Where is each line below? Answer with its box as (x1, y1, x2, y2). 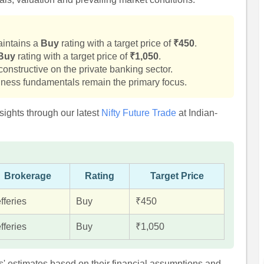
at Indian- (176, 108, 218, 118)
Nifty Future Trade (101, 108, 177, 118)
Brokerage (4, 171, 51, 181)
